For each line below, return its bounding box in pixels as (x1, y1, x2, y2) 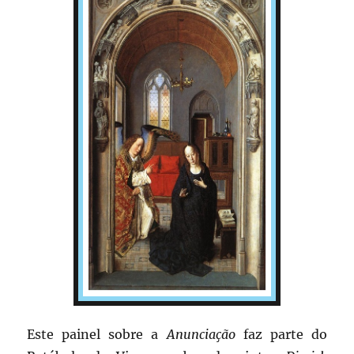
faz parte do (243, 326, 327, 343)
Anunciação (166, 326, 243, 343)
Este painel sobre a (27, 326, 167, 343)
